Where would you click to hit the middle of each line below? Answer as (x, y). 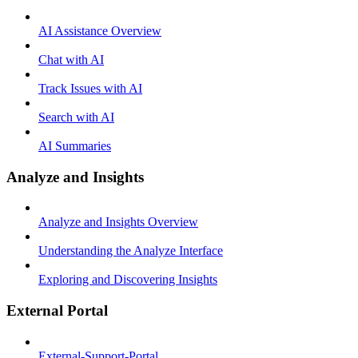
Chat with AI (71, 59)
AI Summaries (75, 145)
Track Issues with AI (90, 88)
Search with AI (76, 117)
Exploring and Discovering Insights (128, 280)
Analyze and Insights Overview (118, 222)
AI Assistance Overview (100, 30)
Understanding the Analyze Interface (131, 251)
